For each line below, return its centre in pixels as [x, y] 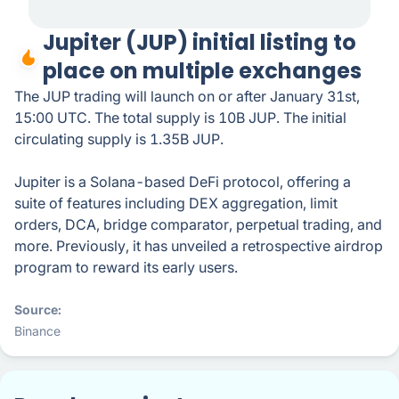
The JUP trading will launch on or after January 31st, [187, 96]
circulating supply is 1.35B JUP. [121, 139]
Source [36, 309]
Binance [37, 331]
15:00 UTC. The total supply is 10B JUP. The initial [180, 118]
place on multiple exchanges [202, 71]
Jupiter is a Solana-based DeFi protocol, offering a [183, 182]
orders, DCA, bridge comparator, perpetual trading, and [198, 224]
